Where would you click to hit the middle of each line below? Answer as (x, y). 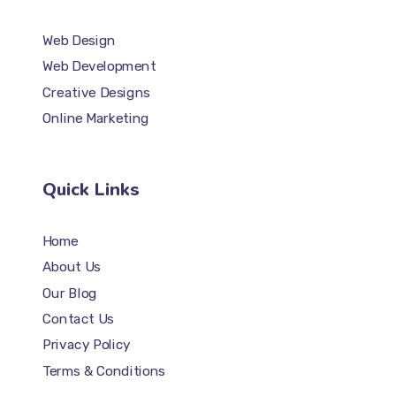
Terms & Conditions (103, 371)
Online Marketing (95, 119)
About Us (71, 267)
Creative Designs (96, 92)
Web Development (99, 67)
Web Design (79, 40)
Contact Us (78, 319)
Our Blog (69, 293)
